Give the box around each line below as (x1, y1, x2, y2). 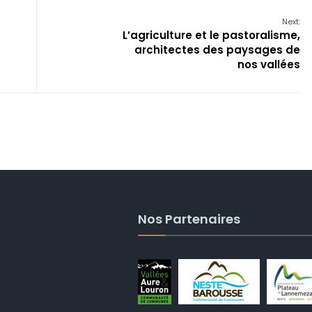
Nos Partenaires (138, 210, 241, 228)
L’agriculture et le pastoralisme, (123, 27, 300, 42)
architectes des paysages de (134, 42, 300, 57)
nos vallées (237, 56, 300, 72)
